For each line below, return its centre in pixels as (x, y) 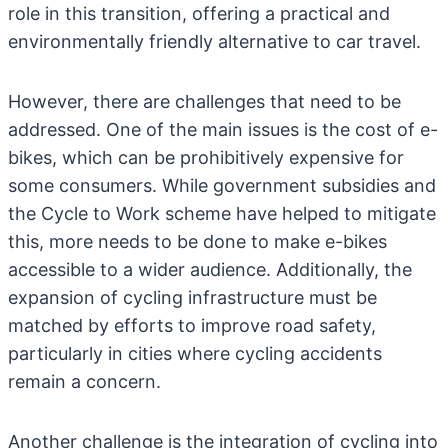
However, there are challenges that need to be (204, 101)
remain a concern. (84, 381)
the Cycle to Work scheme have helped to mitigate (222, 213)
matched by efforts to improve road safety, (192, 325)
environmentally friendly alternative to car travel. (214, 41)
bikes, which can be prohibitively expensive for (206, 157)
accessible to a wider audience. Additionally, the (210, 269)
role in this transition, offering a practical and (199, 13)
